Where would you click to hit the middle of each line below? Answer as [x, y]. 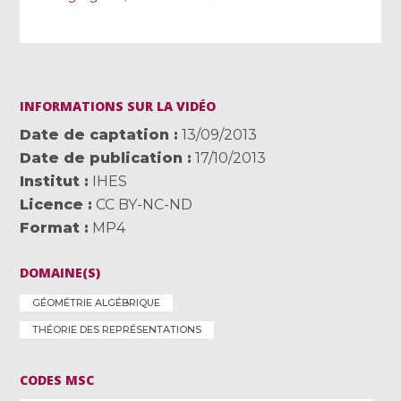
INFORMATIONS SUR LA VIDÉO [118, 106]
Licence [52, 204]
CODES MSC [57, 380]
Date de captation [95, 134]
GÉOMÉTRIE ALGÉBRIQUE [97, 302]
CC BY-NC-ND [145, 204]
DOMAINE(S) [60, 272]
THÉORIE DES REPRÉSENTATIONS [117, 329]
